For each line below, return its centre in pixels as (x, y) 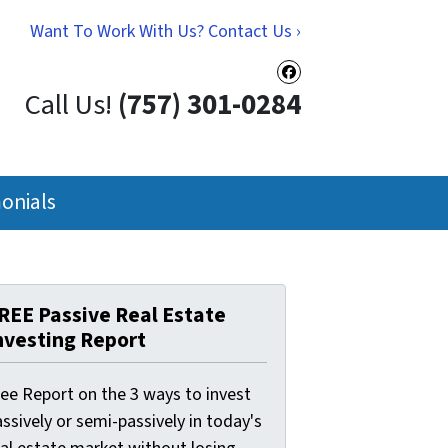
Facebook (335, 88)
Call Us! (68, 106)
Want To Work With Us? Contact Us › (165, 31)
